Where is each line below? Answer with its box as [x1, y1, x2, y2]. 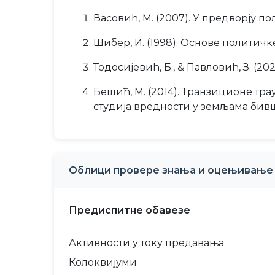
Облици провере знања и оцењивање [69, 165, 273, 176]
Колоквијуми [69, 257, 137, 268]
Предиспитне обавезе [69, 204, 190, 216]
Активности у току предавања [69, 237, 224, 249]
